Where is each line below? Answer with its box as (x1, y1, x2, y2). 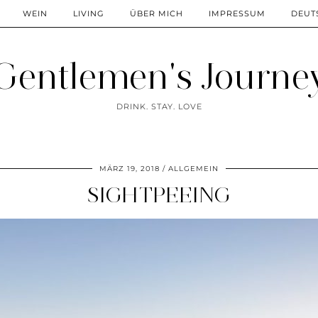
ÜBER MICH (130, 9, 183, 18)
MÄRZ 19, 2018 (99, 164, 160, 173)
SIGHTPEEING (87, 182, 231, 208)
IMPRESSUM (209, 9, 265, 18)
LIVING (73, 9, 104, 18)
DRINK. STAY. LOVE (116, 102, 202, 111)
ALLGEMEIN (168, 164, 219, 173)
